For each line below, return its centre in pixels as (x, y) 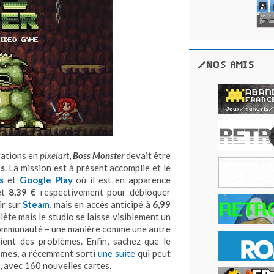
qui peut (153, 254)
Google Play (46, 180)
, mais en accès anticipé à (101, 205)
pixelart (54, 156)
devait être (147, 156)
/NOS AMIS (226, 65)
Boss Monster (98, 156)
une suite (116, 254)
